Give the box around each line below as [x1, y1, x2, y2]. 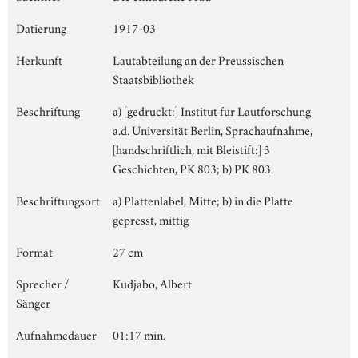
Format [16, 241, 53, 260]
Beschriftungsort [16, 190, 100, 209]
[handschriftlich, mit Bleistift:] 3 [113, 139, 270, 157]
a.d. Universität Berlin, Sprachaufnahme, [113, 120, 312, 138]
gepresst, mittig [113, 209, 189, 228]
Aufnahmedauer [16, 324, 97, 343]
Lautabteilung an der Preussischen [113, 50, 284, 68]
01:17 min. [113, 324, 165, 343]
